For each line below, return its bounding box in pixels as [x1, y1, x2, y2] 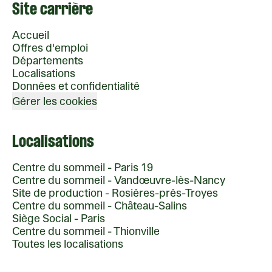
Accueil [12, 27, 49, 42]
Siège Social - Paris [12, 211, 105, 225]
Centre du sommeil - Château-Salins [12, 198, 187, 212]
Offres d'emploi [12, 40, 88, 55]
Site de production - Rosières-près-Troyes [12, 185, 218, 200]
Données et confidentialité [12, 78, 140, 93]
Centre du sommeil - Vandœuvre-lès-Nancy [12, 172, 225, 187]
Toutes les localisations [12, 236, 123, 251]
